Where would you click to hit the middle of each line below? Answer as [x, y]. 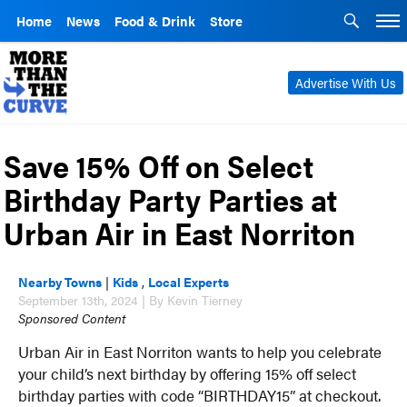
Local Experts [189, 281]
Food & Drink [155, 21]
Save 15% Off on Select [159, 165]
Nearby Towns [60, 281]
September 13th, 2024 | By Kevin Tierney [131, 299]
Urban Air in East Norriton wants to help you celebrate [200, 351]
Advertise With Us [345, 83]
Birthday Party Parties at [171, 199]
